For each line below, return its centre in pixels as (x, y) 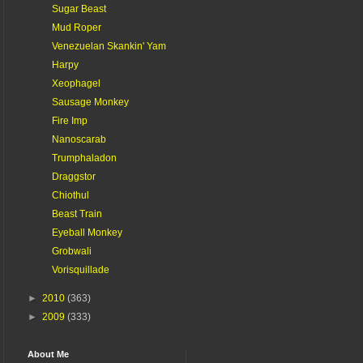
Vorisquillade (80, 269)
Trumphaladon (84, 158)
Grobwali (71, 251)
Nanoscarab (79, 139)
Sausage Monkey (90, 102)
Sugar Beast (79, 9)
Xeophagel (76, 83)
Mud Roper (76, 27)
